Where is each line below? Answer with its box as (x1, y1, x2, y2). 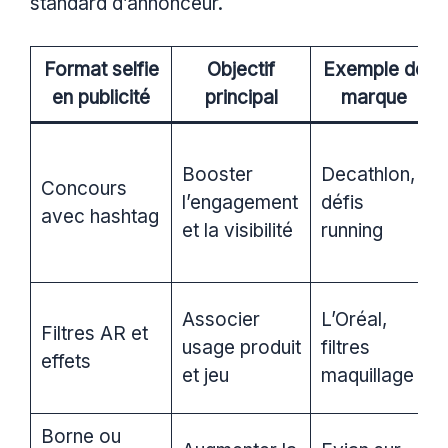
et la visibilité (181, 219, 293, 243)
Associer (181, 308, 260, 332)
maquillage (320, 364, 414, 388)
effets (40, 350, 91, 374)
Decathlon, (320, 163, 415, 187)
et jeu (181, 364, 229, 388)
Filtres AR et (40, 322, 148, 346)
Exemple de (322, 58, 426, 82)
